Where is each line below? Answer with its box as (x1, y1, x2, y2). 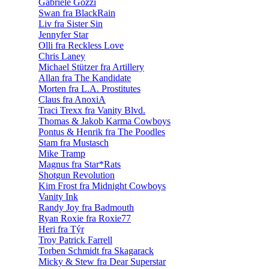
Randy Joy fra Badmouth (38, 202, 134, 213)
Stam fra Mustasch (38, 137, 109, 148)
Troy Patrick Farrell (38, 234, 112, 245)
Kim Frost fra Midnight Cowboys (38, 180, 166, 191)
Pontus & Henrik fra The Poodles (38, 126, 165, 137)
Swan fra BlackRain (38, 7, 115, 18)
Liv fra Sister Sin (38, 18, 103, 29)
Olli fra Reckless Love (38, 40, 124, 50)
